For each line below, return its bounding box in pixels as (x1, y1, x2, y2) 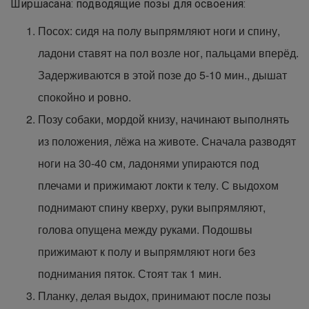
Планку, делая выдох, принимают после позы (38, 288, 271, 303)
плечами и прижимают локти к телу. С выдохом (38, 177, 279, 193)
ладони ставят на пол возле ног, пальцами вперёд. (38, 45, 299, 61)
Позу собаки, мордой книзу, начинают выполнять (38, 111, 289, 127)
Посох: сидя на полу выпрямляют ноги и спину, (38, 23, 280, 39)
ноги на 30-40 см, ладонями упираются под (38, 155, 259, 171)
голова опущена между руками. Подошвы (38, 221, 252, 237)
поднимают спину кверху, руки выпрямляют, (38, 199, 266, 215)
